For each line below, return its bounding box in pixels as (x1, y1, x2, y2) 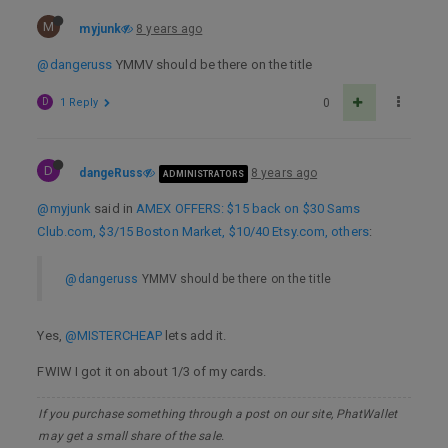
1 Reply (59, 96, 99, 109)
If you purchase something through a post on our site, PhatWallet (38, 407, 397, 421)
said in (91, 201, 137, 216)
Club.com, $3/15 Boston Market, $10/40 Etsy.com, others (37, 224, 369, 239)
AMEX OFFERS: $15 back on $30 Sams (136, 201, 361, 216)
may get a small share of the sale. (38, 429, 224, 443)
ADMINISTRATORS (162, 168, 244, 179)
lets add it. (162, 328, 227, 343)
